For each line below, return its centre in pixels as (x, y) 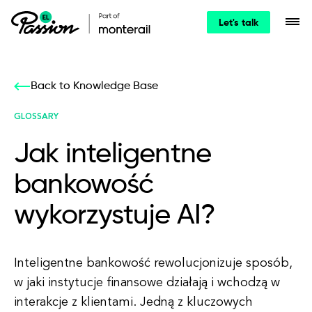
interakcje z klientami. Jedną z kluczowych (133, 302)
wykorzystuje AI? (115, 216)
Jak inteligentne (113, 155)
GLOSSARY (36, 117)
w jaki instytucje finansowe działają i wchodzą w (147, 283)
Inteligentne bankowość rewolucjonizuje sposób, (153, 263)
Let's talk (239, 23)
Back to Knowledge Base (94, 86)
